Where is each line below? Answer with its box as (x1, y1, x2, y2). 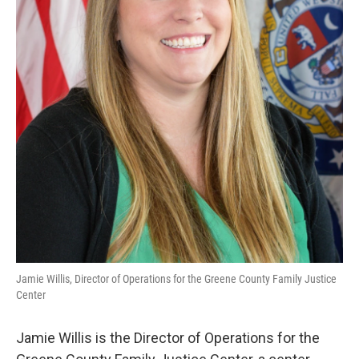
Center (16, 288, 46, 301)
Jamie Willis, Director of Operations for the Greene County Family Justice (16, 272, 337, 285)
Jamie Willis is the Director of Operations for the (16, 329, 320, 346)
